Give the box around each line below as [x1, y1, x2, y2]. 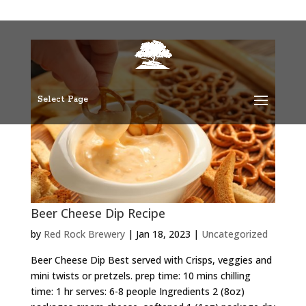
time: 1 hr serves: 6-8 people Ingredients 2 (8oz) [30, 284, 245, 298]
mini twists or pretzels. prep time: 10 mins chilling [30, 268, 251, 282]
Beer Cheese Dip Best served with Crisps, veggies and [30, 253, 272, 266]
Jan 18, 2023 [135, 227, 191, 240]
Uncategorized [201, 227, 268, 240]
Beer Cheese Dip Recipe [30, 204, 165, 221]
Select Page [37, 94, 88, 105]
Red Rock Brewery [43, 227, 125, 240]
